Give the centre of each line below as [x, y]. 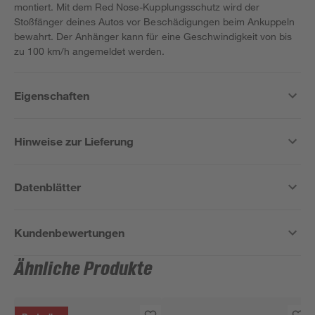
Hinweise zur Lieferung [74, 141]
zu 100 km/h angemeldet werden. [90, 51]
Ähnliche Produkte [84, 269]
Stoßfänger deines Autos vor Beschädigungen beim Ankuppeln [154, 21]
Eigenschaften [52, 95]
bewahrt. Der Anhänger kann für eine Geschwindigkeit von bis [153, 36]
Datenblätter [48, 187]
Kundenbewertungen [70, 232]
